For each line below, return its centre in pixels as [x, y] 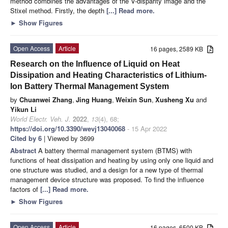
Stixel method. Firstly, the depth [58, 10]
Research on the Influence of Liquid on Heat [95, 64]
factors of [25, 189]
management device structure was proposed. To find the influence [107, 179]
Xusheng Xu [175, 99]
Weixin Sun [134, 99]
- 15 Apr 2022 [146, 128]
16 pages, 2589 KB [179, 48]
